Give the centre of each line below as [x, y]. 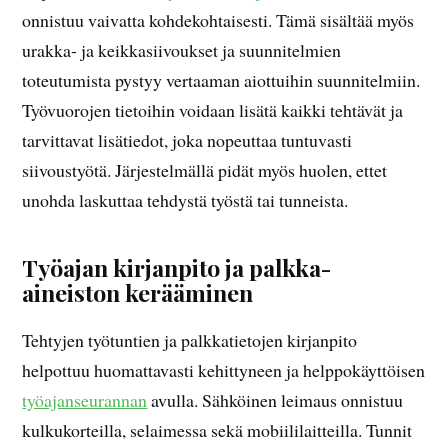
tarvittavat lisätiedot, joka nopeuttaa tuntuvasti [187, 140]
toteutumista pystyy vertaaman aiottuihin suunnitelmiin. [221, 80]
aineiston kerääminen [138, 293]
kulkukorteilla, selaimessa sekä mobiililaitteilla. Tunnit [217, 430]
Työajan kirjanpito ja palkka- [177, 268]
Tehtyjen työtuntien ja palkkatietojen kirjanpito [190, 340]
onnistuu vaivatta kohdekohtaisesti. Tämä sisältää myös [218, 20]
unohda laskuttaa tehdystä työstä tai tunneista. [185, 200]
